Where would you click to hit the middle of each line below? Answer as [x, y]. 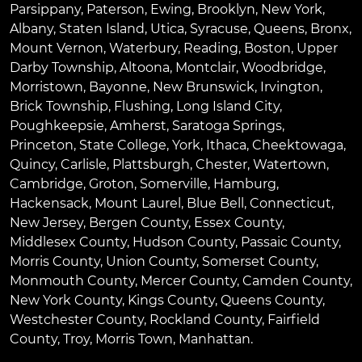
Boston [267, 48]
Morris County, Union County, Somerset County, [164, 261]
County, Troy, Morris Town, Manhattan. [131, 339]
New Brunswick [204, 86]
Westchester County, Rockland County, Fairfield [165, 319]
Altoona [145, 67]
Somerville [174, 183]
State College [123, 145]
